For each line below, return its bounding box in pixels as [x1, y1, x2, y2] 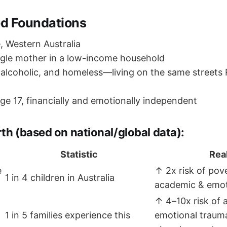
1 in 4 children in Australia [5, 172, 115, 183]
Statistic [60, 149, 98, 160]
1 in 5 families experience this [5, 210, 130, 221]
